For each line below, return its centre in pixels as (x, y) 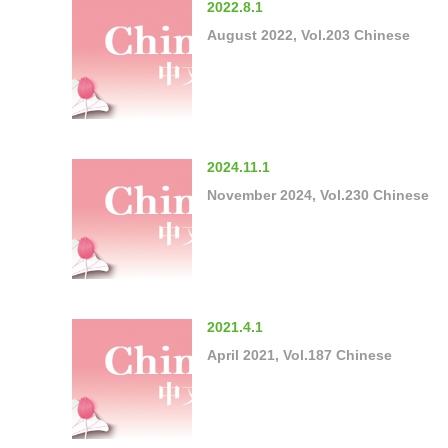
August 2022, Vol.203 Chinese (308, 34)
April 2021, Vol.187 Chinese (299, 354)
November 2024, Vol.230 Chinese (318, 194)
